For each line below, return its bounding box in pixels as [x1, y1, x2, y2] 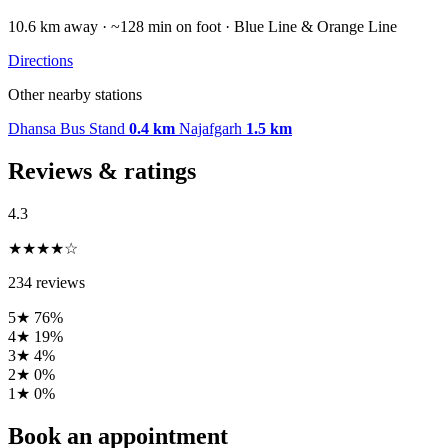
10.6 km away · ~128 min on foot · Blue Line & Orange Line [8, 17, 397, 35]
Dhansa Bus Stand [8, 119, 129, 137]
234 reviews [8, 273, 85, 291]
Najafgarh [179, 119, 246, 137]
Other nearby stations [8, 85, 142, 103]
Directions [8, 51, 73, 69]
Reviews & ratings [8, 157, 196, 184]
